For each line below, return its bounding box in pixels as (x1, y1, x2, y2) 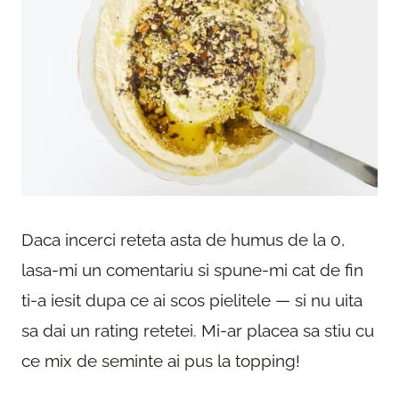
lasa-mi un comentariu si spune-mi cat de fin (21, 260, 363, 281)
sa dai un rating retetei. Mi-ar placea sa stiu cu (21, 321, 374, 341)
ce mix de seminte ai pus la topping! (21, 351, 300, 371)
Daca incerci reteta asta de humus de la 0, (21, 230, 345, 250)
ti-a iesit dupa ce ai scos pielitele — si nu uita (21, 290, 362, 311)
